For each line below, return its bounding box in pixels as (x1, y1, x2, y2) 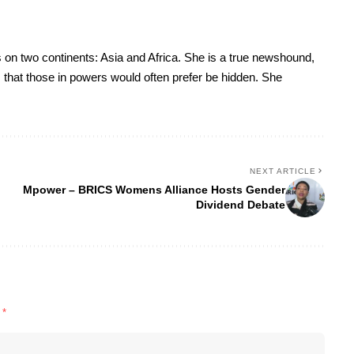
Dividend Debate (195, 198, 285, 212)
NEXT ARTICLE (249, 167, 316, 176)
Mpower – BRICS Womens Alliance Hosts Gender (22, 183, 285, 197)
